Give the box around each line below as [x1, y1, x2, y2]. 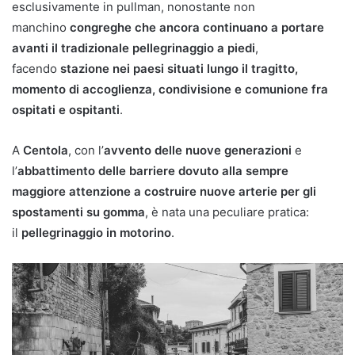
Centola [23, 143, 68, 158]
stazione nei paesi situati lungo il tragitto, [60, 61, 298, 76]
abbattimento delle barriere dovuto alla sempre [17, 163, 288, 178]
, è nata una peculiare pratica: [145, 204, 309, 219]
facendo [12, 61, 60, 76]
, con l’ [68, 143, 104, 158]
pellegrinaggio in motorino [21, 225, 171, 240]
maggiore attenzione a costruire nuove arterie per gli [12, 184, 316, 199]
